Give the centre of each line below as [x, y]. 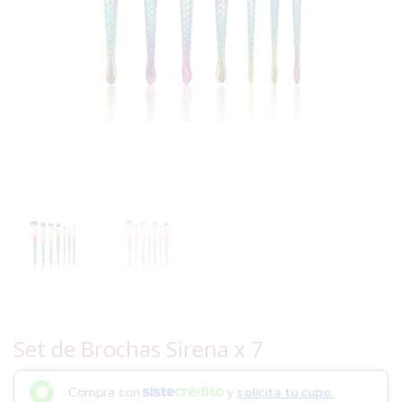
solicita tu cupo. [285, 392]
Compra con [105, 392]
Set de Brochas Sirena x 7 [139, 349]
